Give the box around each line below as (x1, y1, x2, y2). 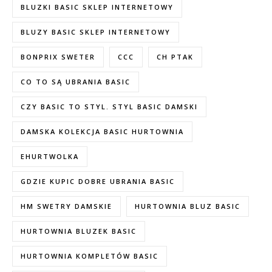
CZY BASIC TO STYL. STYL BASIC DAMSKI (21, 101, 198, 111)
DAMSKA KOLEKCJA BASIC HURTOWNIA (21, 126, 184, 136)
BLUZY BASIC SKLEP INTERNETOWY (21, 27, 171, 36)
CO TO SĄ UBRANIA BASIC (21, 76, 131, 86)
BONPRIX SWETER (21, 52, 95, 61)
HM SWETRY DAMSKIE (21, 201, 112, 211)
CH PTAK (157, 52, 194, 61)
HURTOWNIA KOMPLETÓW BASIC (21, 251, 158, 260)
